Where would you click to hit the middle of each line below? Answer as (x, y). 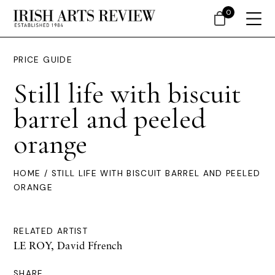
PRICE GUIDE (43, 60)
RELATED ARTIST (51, 231)
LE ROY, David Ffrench (68, 245)
